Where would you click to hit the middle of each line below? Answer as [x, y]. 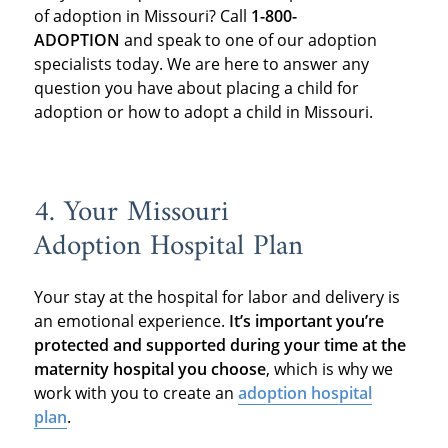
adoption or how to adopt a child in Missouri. [205, 111]
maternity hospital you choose [149, 369]
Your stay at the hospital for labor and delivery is [216, 297]
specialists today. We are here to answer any [201, 63]
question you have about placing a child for [196, 87]
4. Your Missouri [131, 212]
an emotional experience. [131, 321]
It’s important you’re [306, 321]
